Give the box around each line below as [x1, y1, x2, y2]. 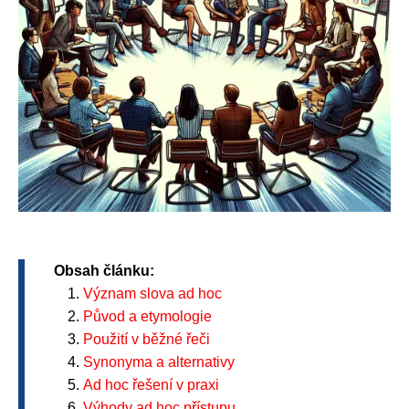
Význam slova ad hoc [83, 286, 222, 301]
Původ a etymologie [83, 309, 212, 324]
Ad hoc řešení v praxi [83, 377, 219, 393]
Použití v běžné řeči [83, 331, 210, 347]
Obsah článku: [54, 263, 154, 278]
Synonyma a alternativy [83, 354, 235, 370]
